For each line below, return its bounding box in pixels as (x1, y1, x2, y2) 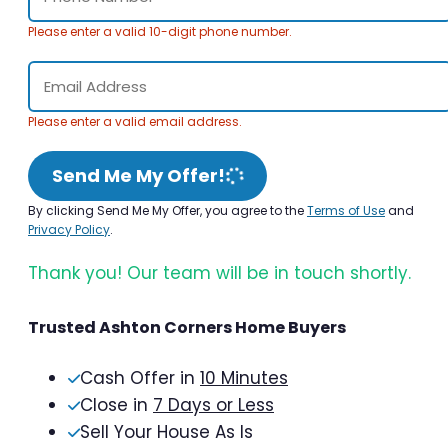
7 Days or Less (153, 392, 274, 417)
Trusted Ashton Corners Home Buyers (28, 315, 346, 339)
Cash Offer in (80, 365, 200, 390)
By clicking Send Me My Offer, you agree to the (28, 201, 307, 219)
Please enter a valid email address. (28, 112, 242, 130)
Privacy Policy (28, 220, 110, 238)
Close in (80, 392, 153, 417)
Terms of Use (307, 201, 385, 219)
